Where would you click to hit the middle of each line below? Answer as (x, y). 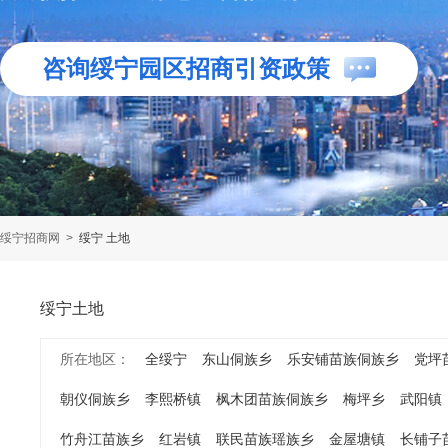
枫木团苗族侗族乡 (272, 399)
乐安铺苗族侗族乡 (343, 359)
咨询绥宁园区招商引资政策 (186, 68)
